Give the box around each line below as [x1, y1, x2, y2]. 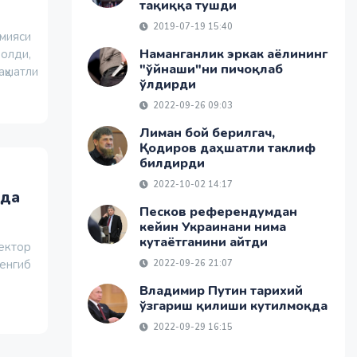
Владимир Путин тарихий [139, 282, 303, 300]
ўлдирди [139, 76, 196, 93]
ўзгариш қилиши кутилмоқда [139, 297, 328, 315]
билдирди [139, 155, 205, 172]
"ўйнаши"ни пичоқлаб [139, 61, 283, 78]
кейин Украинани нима [139, 218, 286, 236]
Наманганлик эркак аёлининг [139, 45, 328, 63]
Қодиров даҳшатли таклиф [139, 139, 316, 157]
